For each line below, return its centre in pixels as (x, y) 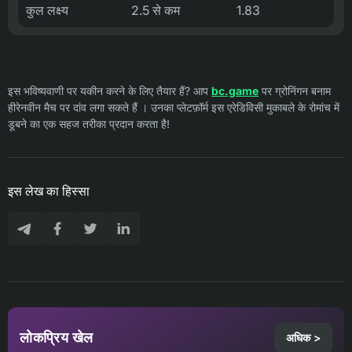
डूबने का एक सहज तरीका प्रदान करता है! (89, 123)
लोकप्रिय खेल (57, 337)
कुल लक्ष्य (47, 10)
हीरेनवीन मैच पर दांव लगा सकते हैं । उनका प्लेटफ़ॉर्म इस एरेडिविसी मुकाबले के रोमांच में (174, 107)
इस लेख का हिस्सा (49, 191)
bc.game (235, 90)
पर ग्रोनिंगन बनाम (295, 90)
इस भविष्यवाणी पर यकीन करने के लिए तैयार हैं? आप (110, 90)
